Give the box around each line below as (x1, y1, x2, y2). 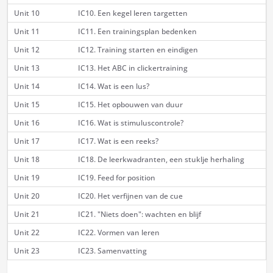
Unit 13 (13, 63, 40, 74)
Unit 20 (13, 191, 40, 202)
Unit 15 (13, 99, 40, 110)
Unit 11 (13, 26, 40, 37)
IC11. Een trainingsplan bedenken (77, 26, 197, 37)
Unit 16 (13, 118, 40, 129)
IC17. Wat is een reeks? (77, 136, 158, 147)
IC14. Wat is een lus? (77, 81, 149, 92)
